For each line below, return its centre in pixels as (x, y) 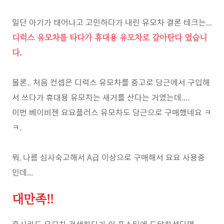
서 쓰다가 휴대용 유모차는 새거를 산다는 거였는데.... (101, 97)
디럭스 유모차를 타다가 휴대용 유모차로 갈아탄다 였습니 (109, 37)
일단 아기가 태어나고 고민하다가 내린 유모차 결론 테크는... (112, 22)
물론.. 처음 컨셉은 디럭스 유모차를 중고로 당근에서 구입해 (111, 82)
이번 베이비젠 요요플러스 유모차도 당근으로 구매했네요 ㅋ (112, 112)
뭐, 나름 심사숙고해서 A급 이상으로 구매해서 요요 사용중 (108, 157)
